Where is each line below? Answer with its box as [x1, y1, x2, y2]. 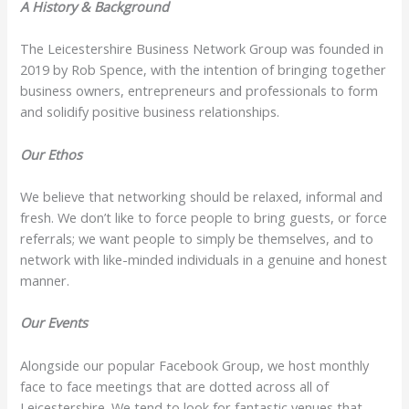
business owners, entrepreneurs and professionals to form [20, 81, 379, 100]
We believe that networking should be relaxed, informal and [20, 186, 383, 205]
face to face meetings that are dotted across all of [20, 376, 330, 395]
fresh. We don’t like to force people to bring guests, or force [20, 207, 388, 226]
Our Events [20, 313, 89, 332]
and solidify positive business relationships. [20, 102, 280, 121]
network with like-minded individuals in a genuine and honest [20, 249, 388, 268]
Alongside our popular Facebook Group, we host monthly [20, 355, 370, 374]
